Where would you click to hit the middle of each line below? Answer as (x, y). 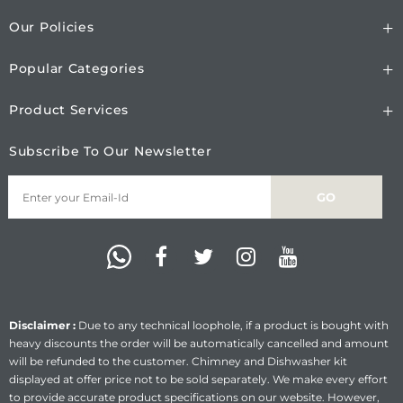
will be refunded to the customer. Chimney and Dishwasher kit (178, 361)
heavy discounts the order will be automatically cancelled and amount (199, 343)
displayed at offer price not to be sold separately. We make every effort (198, 379)
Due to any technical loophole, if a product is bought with (232, 325)
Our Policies (52, 27)
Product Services (69, 109)
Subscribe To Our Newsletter (111, 151)
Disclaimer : (42, 325)
